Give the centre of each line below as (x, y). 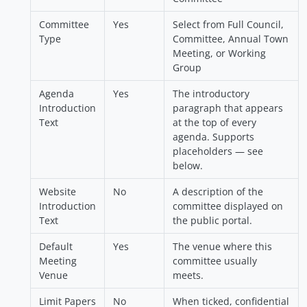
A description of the (218, 192)
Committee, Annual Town (231, 39)
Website (58, 192)
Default (56, 247)
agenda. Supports (213, 137)
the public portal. (212, 221)
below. (188, 166)
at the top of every (214, 123)
